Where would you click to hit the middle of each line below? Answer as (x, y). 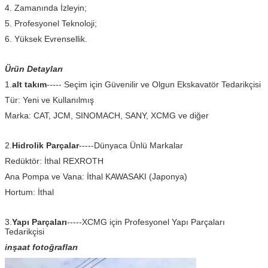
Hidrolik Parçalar (45, 145)
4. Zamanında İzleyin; (46, 7)
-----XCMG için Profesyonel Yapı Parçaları (146, 222)
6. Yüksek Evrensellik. (46, 39)
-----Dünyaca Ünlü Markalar (131, 145)
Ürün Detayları (34, 68)
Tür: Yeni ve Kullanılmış (49, 100)
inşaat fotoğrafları (41, 247)
